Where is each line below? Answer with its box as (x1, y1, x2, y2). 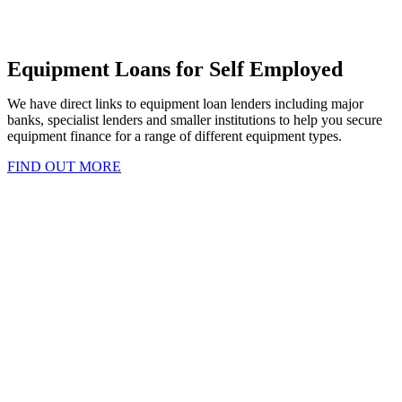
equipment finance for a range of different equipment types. (7, 127, 342, 144)
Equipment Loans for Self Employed (7, 57, 343, 81)
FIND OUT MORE (7, 158, 121, 174)
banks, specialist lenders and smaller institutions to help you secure (7, 111, 382, 127)
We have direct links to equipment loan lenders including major (7, 95, 363, 111)
